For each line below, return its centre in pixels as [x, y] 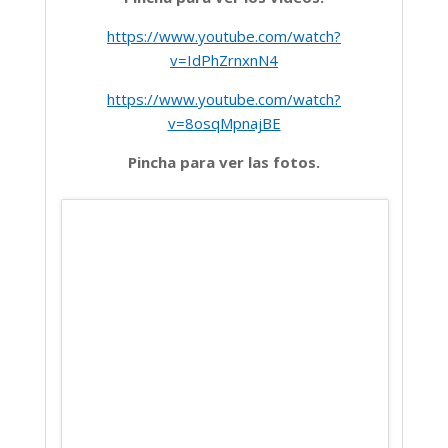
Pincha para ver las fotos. [224, 161]
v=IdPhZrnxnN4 [224, 59]
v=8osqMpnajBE [224, 122]
